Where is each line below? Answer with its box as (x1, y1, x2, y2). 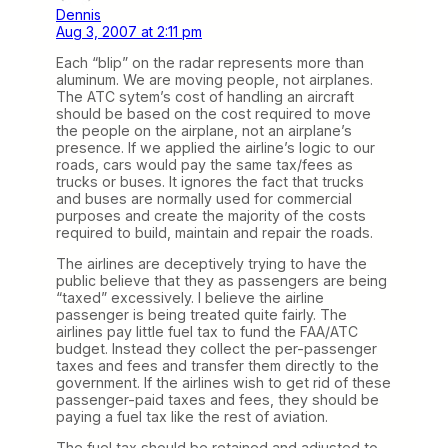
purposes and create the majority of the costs (56, 206, 366, 224)
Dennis (56, 5, 101, 23)
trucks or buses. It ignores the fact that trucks (56, 172, 364, 190)
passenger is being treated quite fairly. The (56, 305, 347, 323)
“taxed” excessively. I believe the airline (56, 288, 324, 306)
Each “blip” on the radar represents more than (56, 53, 364, 71)
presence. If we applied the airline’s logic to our (56, 138, 375, 156)
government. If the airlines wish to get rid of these (56, 373, 391, 391)
